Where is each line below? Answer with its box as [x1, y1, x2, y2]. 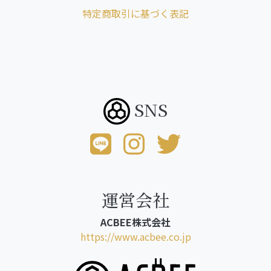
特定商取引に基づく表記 [82, 6, 189, 21]
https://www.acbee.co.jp [80, 229, 191, 244]
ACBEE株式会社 [100, 215, 171, 230]
